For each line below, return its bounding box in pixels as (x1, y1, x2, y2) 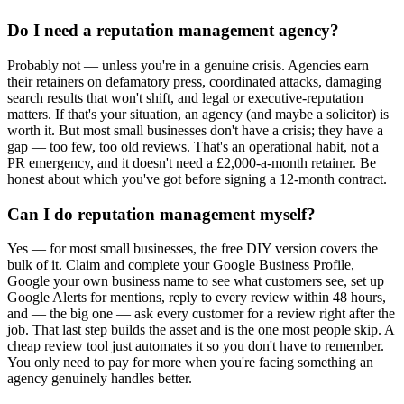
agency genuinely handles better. (7, 371, 192, 387)
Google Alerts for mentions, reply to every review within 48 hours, (7, 289, 386, 306)
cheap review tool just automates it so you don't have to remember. (7, 338, 384, 354)
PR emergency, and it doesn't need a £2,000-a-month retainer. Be (7, 154, 376, 170)
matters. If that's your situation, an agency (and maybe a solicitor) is (7, 106, 389, 122)
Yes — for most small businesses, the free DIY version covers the (7, 241, 378, 257)
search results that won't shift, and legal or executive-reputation (7, 89, 363, 106)
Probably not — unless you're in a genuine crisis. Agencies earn (7, 57, 369, 73)
